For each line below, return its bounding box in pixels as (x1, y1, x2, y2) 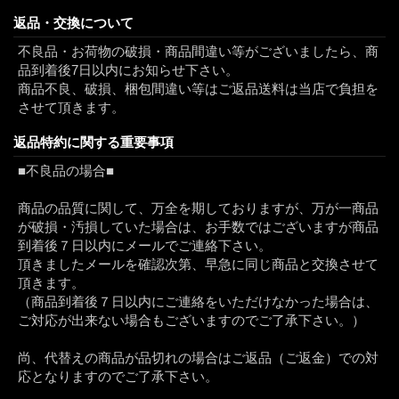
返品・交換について (13, 15, 134, 31)
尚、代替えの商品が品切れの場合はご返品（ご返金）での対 (18, 350, 379, 366)
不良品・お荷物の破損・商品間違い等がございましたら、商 (18, 44, 379, 60)
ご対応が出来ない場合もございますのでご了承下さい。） (18, 313, 365, 329)
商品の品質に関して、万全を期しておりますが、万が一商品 (18, 200, 379, 216)
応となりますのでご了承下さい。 (18, 369, 218, 385)
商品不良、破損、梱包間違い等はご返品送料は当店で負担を (18, 81, 379, 97)
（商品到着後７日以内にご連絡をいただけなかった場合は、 (18, 294, 379, 310)
